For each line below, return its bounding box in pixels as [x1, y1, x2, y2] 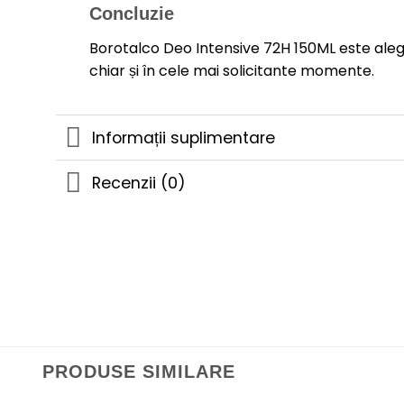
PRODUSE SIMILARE [42, 362, 235, 382]
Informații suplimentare [92, 126, 276, 149]
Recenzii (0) [92, 171, 187, 194]
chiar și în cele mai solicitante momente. [88, 60, 374, 81]
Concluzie [88, 3, 174, 23]
